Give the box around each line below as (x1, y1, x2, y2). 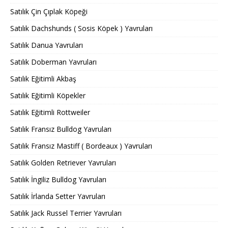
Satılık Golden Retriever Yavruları (10, 158, 116, 168)
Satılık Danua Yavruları (10, 40, 83, 50)
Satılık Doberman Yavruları (10, 57, 97, 67)
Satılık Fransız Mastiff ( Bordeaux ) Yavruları (10, 141, 152, 151)
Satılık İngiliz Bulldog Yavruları (10, 175, 106, 185)
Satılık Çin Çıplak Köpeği (10, 7, 88, 17)
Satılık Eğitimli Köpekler (10, 91, 85, 101)
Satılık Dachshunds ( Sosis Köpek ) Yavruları (10, 23, 153, 34)
